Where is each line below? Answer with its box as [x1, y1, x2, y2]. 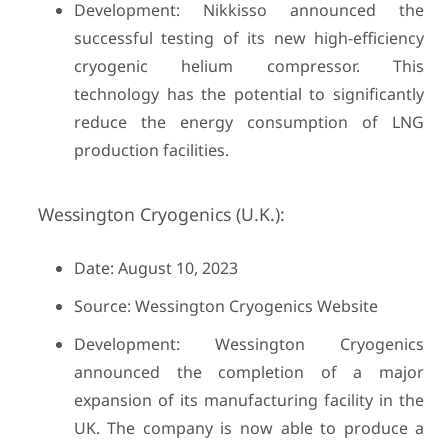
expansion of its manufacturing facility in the [73, 389, 425, 411]
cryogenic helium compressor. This [73, 55, 425, 77]
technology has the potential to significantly [73, 83, 425, 105]
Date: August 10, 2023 [73, 257, 238, 279]
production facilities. [73, 139, 229, 161]
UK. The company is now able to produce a [73, 417, 425, 439]
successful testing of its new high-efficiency [73, 27, 425, 49]
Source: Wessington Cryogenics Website [73, 295, 378, 317]
